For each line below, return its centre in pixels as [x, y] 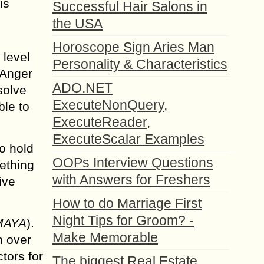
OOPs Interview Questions [133, 163]
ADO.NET [82, 88]
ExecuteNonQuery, [110, 105]
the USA [77, 24]
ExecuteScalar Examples [128, 139]
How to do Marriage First [127, 203]
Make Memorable [105, 237]
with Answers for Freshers [131, 180]
